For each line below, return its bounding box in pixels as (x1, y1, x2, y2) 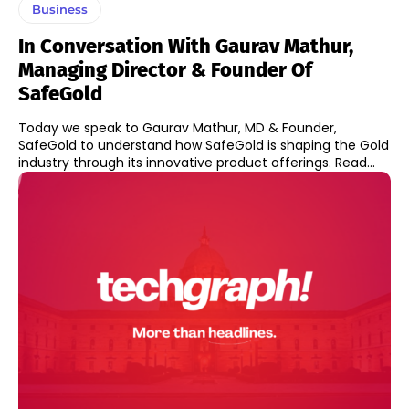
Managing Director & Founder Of (18, 57, 312, 82)
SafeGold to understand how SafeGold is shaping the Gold (18, 135, 389, 154)
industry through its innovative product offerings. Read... (335, 152, 375, 172)
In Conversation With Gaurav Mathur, (18, 33, 353, 58)
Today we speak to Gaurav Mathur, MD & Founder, (18, 118, 337, 137)
